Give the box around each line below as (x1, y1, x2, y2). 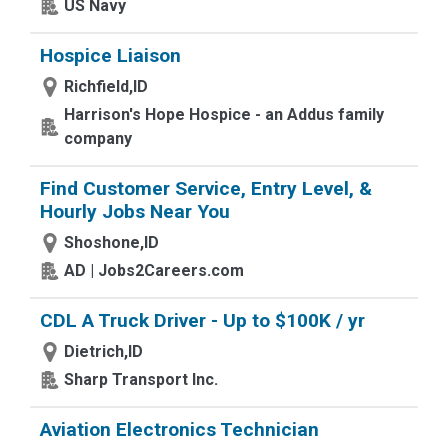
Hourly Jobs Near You (40, 200, 230, 223)
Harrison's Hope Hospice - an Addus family (64, 105, 384, 124)
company (64, 129, 132, 148)
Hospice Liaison (40, 44, 181, 67)
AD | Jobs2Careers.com (64, 261, 244, 280)
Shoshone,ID (64, 233, 159, 252)
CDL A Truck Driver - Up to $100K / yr (40, 309, 365, 332)
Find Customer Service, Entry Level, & (40, 177, 372, 200)
